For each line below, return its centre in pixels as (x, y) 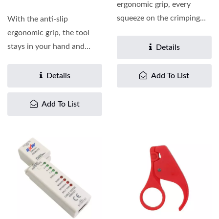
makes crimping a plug (45, 60)
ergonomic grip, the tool (48, 33)
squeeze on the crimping (158, 18)
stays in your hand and (46, 46)
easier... (20, 74)
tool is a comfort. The (153, 32)
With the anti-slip (38, 19)
